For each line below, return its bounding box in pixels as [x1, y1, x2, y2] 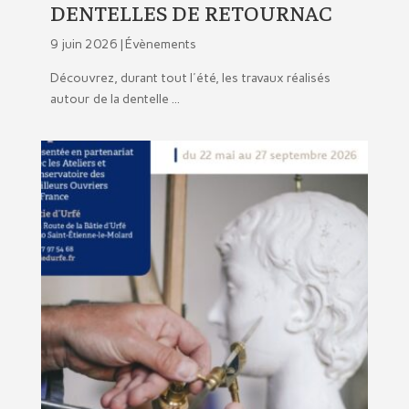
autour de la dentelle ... [49, 91, 180, 108]
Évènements [124, 37, 196, 53]
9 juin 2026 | [49, 37, 125, 53]
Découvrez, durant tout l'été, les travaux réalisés [49, 70, 330, 87]
